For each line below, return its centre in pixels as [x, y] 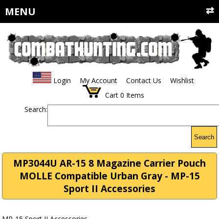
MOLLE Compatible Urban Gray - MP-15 [109, 176]
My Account [98, 81]
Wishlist [182, 81]
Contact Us [143, 81]
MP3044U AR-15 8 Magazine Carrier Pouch [109, 164]
